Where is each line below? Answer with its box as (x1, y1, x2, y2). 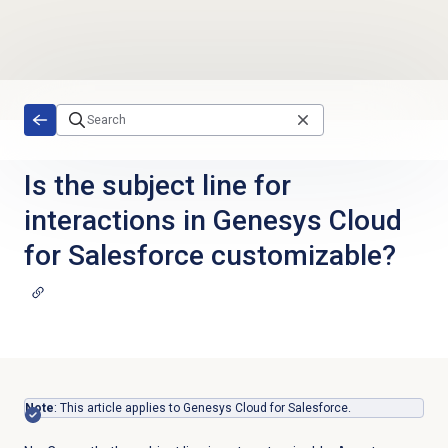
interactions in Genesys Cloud (23, 203, 402, 237)
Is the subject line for (23, 168, 291, 202)
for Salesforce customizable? (23, 238, 396, 272)
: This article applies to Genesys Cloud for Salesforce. (53, 400, 351, 415)
